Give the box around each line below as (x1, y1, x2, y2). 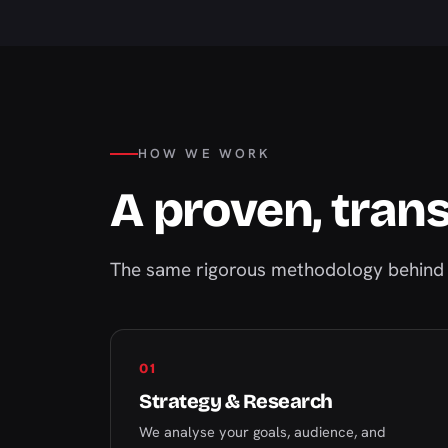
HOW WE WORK (138, 145, 271, 162)
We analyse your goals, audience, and (139, 422, 386, 441)
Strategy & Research (139, 389, 333, 413)
